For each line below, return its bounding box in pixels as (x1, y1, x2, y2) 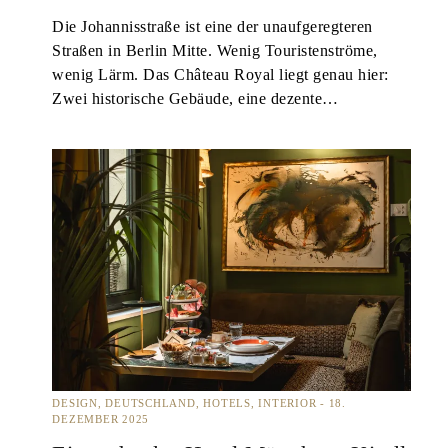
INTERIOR (258, 397, 317, 410)
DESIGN (52, 397, 98, 410)
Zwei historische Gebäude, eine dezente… (52, 90, 339, 109)
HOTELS (203, 397, 251, 410)
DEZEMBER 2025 (52, 413, 150, 426)
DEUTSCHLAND (105, 397, 196, 410)
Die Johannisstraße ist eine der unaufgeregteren (52, 18, 373, 37)
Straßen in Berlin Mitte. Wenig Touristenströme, (52, 42, 378, 61)
